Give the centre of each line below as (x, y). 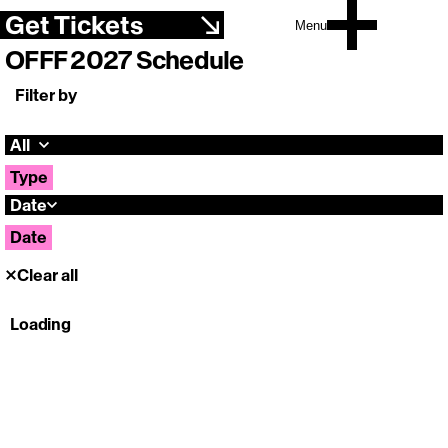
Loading (40, 324)
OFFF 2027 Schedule (124, 60)
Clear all (47, 275)
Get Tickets (74, 25)
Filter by (46, 95)
